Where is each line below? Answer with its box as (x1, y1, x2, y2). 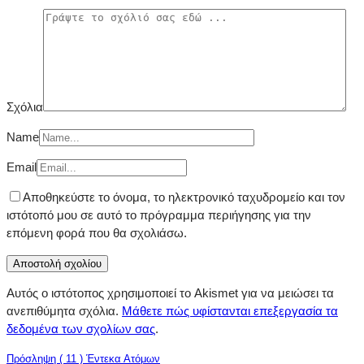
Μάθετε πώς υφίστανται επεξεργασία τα (122, 304, 338, 318)
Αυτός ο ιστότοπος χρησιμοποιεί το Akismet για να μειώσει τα (6, 286, 334, 301)
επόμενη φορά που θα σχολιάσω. (6, 226, 187, 240)
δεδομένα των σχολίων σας (6, 322, 155, 336)
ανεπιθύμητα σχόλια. (6, 304, 122, 318)
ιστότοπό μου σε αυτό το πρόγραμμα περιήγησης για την (6, 208, 311, 223)
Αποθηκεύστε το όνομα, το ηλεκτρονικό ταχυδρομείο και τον (23, 190, 345, 205)
